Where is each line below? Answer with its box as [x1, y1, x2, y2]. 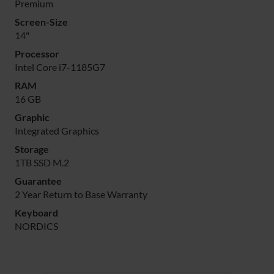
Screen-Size [15, 16, 68, 28]
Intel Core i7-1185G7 [15, 61, 105, 73]
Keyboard [15, 207, 58, 219]
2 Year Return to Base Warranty [15, 188, 147, 201]
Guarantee [15, 175, 62, 187]
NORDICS [15, 220, 58, 232]
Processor [15, 48, 59, 60]
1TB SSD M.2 [15, 157, 69, 169]
